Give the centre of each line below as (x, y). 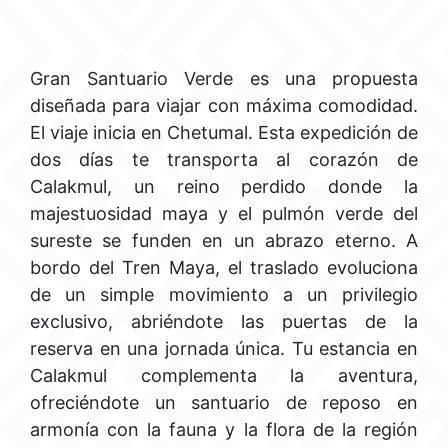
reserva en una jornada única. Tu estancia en (224, 348)
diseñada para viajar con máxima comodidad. (224, 105)
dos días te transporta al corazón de (224, 159)
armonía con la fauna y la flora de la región (224, 429)
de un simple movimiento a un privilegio (224, 294)
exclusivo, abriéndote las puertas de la (224, 321)
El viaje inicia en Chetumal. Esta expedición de (224, 132)
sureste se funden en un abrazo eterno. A (224, 240)
